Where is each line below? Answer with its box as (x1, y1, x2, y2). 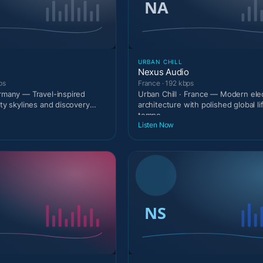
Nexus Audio (138, 66, 189, 77)
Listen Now (138, 120, 174, 130)
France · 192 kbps (138, 78, 194, 87)
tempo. (138, 110, 163, 120)
